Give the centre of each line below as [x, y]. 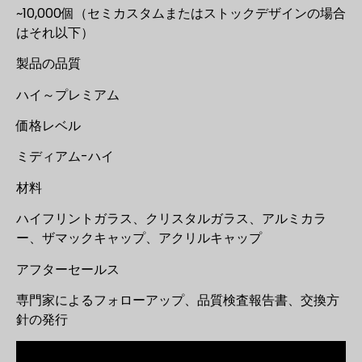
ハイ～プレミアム [68, 95]
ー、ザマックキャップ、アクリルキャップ [139, 238]
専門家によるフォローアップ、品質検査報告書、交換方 [178, 301]
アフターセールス [68, 269]
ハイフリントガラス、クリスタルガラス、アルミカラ [171, 219]
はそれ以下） [55, 32]
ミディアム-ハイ [65, 157]
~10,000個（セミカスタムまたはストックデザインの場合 [181, 13]
